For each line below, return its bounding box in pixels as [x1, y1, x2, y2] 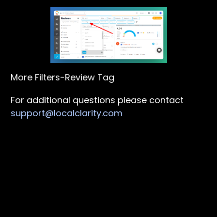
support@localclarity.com [11, 107, 123, 119]
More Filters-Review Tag [11, 71, 115, 83]
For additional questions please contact [11, 94, 184, 106]
